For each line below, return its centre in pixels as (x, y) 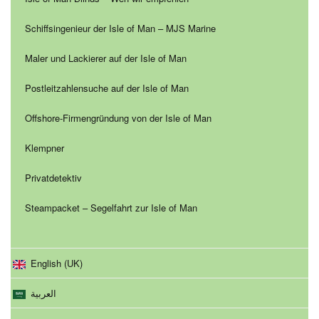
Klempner (45, 148)
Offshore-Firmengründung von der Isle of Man (118, 118)
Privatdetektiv (53, 178)
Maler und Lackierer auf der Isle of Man (106, 58)
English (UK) (57, 263)
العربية (43, 293)
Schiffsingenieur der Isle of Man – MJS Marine (120, 28)
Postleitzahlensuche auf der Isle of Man (107, 88)
